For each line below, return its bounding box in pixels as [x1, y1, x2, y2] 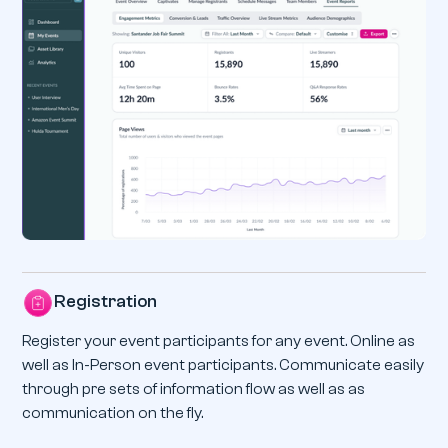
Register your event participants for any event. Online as [22, 331, 416, 350]
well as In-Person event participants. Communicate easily [22, 355, 425, 374]
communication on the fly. [22, 403, 204, 422]
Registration [54, 290, 158, 312]
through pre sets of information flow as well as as [22, 379, 366, 398]
